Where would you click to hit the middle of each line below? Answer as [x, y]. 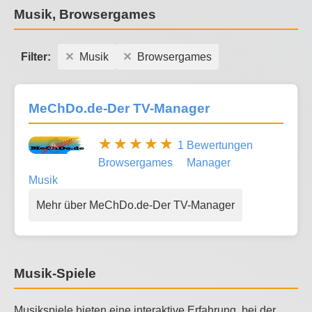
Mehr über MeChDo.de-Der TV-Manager [135, 205]
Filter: [36, 56]
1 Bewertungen [215, 146]
